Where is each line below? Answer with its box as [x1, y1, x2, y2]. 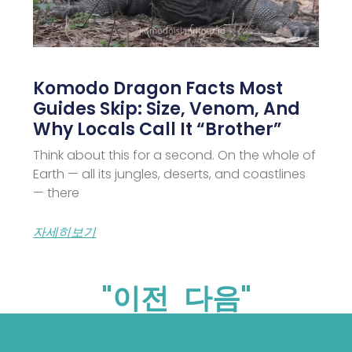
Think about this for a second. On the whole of [33, 145, 317, 164]
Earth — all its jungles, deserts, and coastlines [33, 164, 306, 183]
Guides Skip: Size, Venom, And [33, 96, 301, 121]
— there [33, 183, 80, 202]
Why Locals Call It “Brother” [33, 116, 283, 141]
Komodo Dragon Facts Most [33, 75, 284, 101]
